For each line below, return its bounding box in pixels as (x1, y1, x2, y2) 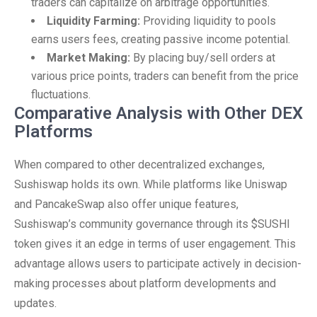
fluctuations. (31, 88, 91, 101)
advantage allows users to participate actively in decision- (14, 257, 301, 270)
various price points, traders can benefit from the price (31, 69, 299, 83)
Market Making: (47, 51, 130, 64)
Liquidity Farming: (47, 14, 140, 28)
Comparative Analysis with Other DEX (14, 103, 303, 123)
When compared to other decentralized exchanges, (14, 158, 265, 171)
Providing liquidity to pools (140, 14, 276, 28)
